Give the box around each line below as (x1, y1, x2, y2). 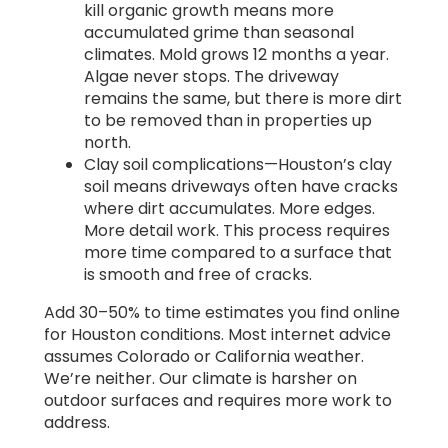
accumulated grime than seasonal (84, 21, 354, 45)
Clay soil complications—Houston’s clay (84, 153, 392, 177)
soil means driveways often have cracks (84, 175, 398, 199)
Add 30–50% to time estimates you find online (44, 301, 400, 325)
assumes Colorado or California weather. (44, 345, 364, 369)
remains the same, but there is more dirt (84, 87, 402, 111)
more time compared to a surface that (84, 241, 392, 265)
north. (84, 131, 131, 155)
